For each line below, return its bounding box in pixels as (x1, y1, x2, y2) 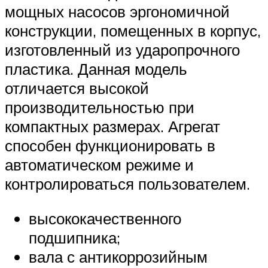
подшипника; (29, 227, 120, 247)
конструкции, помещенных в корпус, (5, 21, 261, 41)
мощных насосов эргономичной (5, 2, 230, 22)
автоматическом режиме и (5, 155, 194, 175)
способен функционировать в (5, 136, 215, 156)
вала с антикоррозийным (29, 246, 208, 266)
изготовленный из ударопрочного (5, 40, 240, 60)
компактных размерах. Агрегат (5, 117, 220, 136)
